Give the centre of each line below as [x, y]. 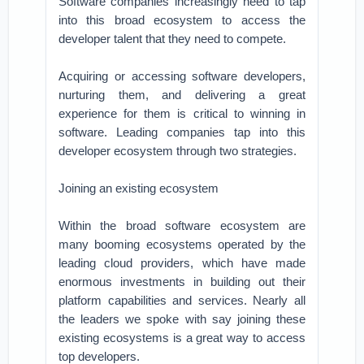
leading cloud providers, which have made [182, 263]
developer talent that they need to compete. [173, 39]
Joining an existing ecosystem [139, 188]
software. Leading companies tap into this [182, 132]
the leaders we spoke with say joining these [182, 319]
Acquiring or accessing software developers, [182, 76]
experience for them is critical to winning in [182, 113]
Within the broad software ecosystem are [182, 225]
